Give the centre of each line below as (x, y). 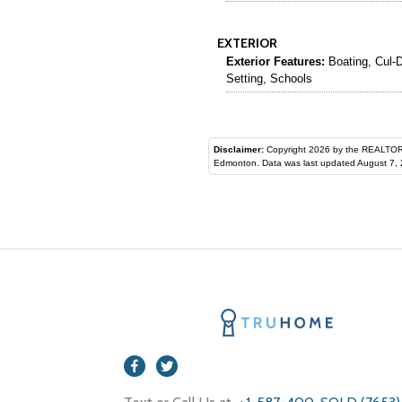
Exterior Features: (275, 61)
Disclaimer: (239, 149)
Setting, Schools (269, 78)
